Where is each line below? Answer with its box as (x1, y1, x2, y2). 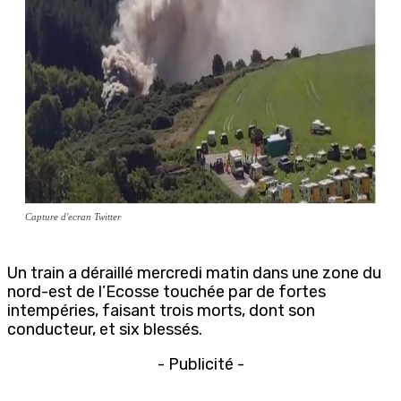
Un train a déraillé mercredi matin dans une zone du (7, 262, 381, 283)
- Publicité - (157, 354, 244, 374)
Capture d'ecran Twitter (25, 210, 121, 222)
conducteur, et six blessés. (7, 319, 202, 339)
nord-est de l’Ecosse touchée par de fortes (7, 281, 326, 302)
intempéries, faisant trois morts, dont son (7, 300, 315, 320)
